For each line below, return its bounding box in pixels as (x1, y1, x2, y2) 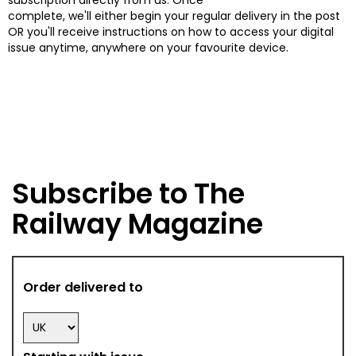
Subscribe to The (12, 173, 245, 213)
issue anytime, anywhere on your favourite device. (8, 39, 288, 56)
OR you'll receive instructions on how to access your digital (8, 23, 334, 40)
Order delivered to (23, 277, 144, 296)
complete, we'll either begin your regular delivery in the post (8, 7, 340, 24)
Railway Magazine (12, 203, 263, 243)
